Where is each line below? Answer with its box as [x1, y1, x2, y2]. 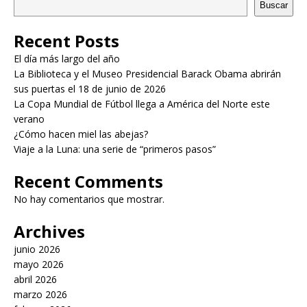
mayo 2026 [14, 257, 64, 271]
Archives [14, 219, 85, 243]
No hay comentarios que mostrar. [14, 192, 164, 206]
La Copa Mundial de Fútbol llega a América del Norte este [14, 97, 270, 110]
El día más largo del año [14, 51, 120, 65]
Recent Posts [14, 29, 119, 52]
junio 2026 [14, 242, 60, 256]
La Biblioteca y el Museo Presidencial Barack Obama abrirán [14, 66, 281, 80]
